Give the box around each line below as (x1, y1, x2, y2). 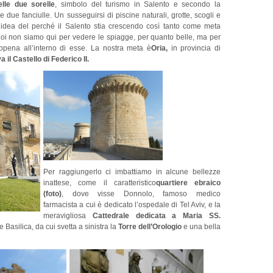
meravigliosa (43, 211, 93, 220)
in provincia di (171, 44, 221, 52)
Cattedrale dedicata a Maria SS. (92, 211, 221, 220)
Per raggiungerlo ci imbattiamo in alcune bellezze (43, 167, 221, 176)
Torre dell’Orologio (116, 222, 182, 231)
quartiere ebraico (155, 178, 221, 187)
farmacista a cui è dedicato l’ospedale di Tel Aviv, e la (43, 200, 221, 209)
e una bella (182, 222, 221, 231)
